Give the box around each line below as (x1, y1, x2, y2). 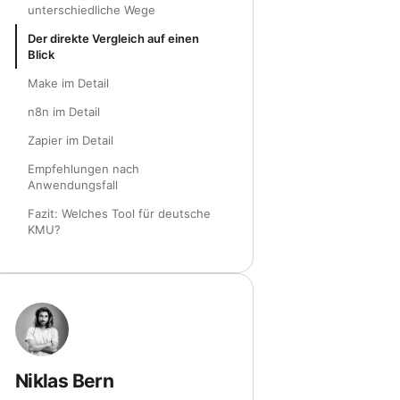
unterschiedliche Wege (28, 3, 155, 18)
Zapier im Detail (28, 133, 113, 148)
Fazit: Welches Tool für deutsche (28, 206, 211, 221)
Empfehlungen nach (28, 162, 139, 177)
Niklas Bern (15, 370, 114, 393)
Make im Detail (28, 76, 109, 91)
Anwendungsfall (28, 178, 118, 193)
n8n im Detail (28, 104, 100, 120)
